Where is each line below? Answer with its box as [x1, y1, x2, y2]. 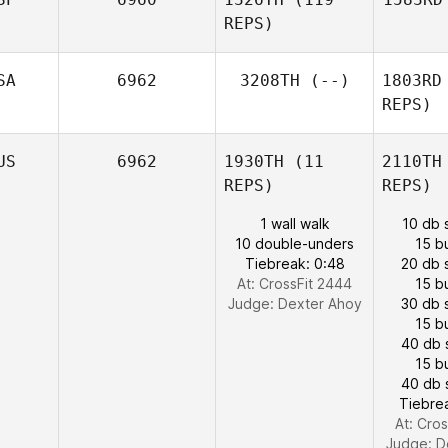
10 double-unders [235, 235, 354, 252]
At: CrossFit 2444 [237, 275, 352, 292]
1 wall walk [259, 215, 330, 232]
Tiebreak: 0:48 [244, 255, 345, 272]
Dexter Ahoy [277, 295, 362, 312]
